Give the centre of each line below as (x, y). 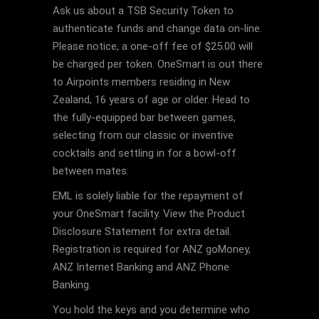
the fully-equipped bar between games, (144, 117)
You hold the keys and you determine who (151, 310)
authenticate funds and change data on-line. (157, 28)
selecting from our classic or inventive (143, 135)
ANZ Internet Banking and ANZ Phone (141, 267)
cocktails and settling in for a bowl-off (145, 153)
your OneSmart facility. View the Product (149, 214)
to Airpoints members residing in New (141, 82)
